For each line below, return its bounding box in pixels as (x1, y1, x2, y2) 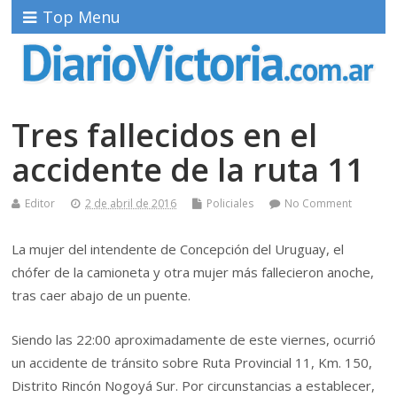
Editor (25, 195, 56, 211)
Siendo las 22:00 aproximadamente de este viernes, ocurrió (12, 331, 377, 349)
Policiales (206, 195, 254, 211)
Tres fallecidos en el (12, 113, 318, 157)
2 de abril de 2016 (85, 195, 177, 211)
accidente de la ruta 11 (12, 147, 365, 191)
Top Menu (43, 6, 121, 27)
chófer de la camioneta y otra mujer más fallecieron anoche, (12, 262, 375, 281)
